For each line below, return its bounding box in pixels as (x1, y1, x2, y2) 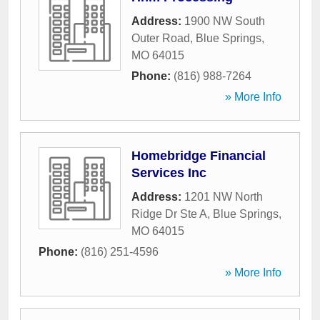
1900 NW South (184, 15, 265, 27)
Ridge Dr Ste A (131, 208, 207, 220)
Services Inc (131, 166, 206, 180)
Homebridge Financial (131, 149, 266, 163)
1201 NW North (184, 191, 263, 203)
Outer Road (131, 32, 190, 44)
